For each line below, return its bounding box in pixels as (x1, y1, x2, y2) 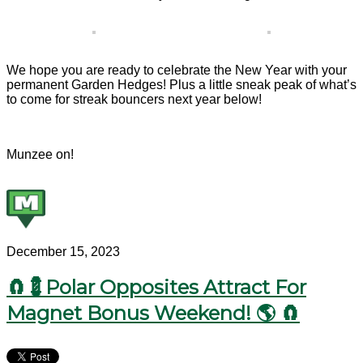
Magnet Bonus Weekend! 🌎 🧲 (6, 301, 300, 326)
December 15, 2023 (6, 245, 120, 259)
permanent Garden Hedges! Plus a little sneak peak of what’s (6, 78, 357, 92)
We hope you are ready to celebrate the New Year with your (6, 63, 347, 78)
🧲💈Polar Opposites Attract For (6, 275, 306, 300)
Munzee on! (6, 147, 74, 162)
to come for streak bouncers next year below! (6, 92, 262, 107)
